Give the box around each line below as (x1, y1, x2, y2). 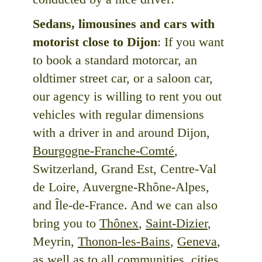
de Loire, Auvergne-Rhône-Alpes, (33, 180, 209, 195)
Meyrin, (33, 234, 78, 249)
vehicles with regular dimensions (33, 107, 204, 122)
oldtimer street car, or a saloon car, (33, 71, 213, 86)
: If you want (157, 35, 224, 50)
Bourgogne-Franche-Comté (33, 143, 174, 158)
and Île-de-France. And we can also (33, 198, 218, 213)
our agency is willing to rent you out (33, 89, 222, 104)
